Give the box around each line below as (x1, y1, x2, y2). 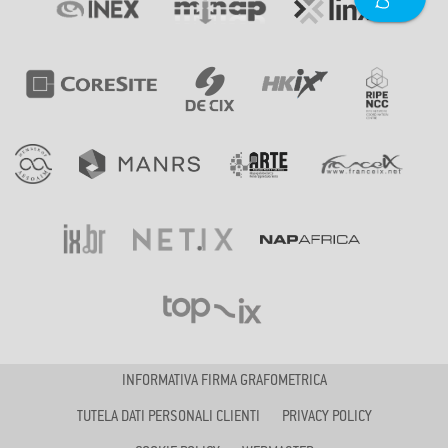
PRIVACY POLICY (281, 410, 372, 425)
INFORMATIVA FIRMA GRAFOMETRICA (121, 374, 327, 389)
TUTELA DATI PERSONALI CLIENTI (76, 410, 260, 425)
